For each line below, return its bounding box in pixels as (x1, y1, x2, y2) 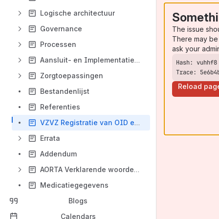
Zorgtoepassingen (40, 71, 103, 80)
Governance (40, 24, 82, 33)
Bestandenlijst (40, 87, 89, 95)
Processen (40, 40, 76, 48)
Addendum (40, 150, 77, 158)
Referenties (40, 103, 80, 111)
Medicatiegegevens (40, 181, 109, 189)
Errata (40, 134, 60, 142)
